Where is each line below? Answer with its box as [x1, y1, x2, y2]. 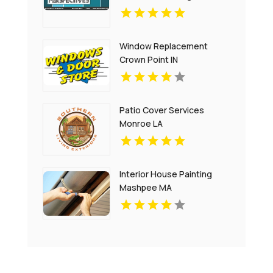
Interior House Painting [119, 168, 213, 180]
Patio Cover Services [119, 104, 205, 116]
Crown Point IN [119, 54, 179, 66]
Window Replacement [119, 40, 208, 52]
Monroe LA [119, 118, 163, 130]
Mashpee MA [119, 182, 172, 194]
